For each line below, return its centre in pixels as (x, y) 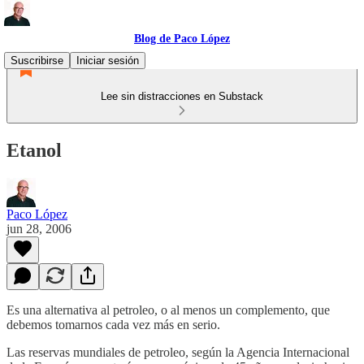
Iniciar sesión (108, 61)
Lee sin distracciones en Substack (182, 96)
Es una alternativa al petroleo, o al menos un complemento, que (168, 310)
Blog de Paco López (182, 39)
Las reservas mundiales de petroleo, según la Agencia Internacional (178, 352)
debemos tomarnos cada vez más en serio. (113, 324)
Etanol (34, 150)
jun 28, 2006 (39, 228)
